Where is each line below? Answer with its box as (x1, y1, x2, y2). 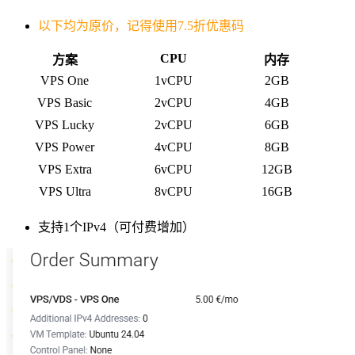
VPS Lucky (35, 117, 94, 132)
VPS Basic (37, 95, 92, 109)
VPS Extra (37, 162, 92, 176)
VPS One (40, 73, 89, 87)
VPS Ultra (38, 184, 91, 198)
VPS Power (35, 139, 94, 154)
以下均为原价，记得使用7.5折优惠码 (38, 18, 244, 32)
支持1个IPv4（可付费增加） (38, 219, 195, 234)
